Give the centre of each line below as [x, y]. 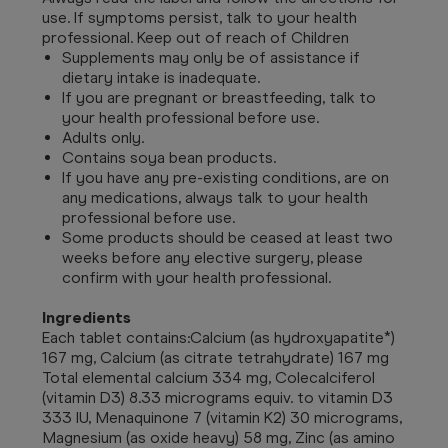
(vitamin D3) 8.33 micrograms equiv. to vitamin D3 [217, 397]
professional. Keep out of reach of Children [195, 37]
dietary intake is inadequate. [161, 77]
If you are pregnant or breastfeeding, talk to [219, 97]
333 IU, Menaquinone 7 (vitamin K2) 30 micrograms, [222, 417]
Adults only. [103, 137]
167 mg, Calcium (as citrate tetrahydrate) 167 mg [215, 357]
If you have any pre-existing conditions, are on [225, 177]
